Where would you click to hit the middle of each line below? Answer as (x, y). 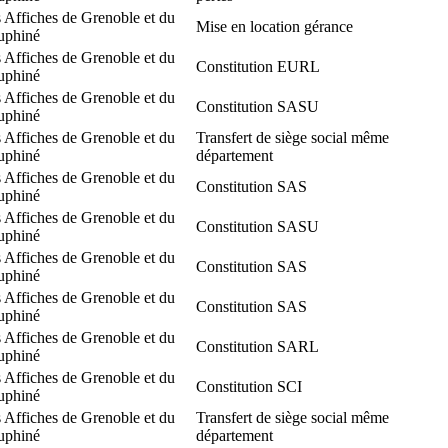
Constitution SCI (249, 386)
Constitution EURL (258, 66)
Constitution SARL (257, 346)
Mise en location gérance (274, 26)
